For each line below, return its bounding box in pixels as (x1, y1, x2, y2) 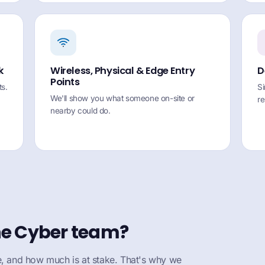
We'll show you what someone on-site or (50, 93, 195, 103)
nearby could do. (50, 106, 111, 115)
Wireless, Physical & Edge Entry (50, 64, 195, 77)
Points (50, 75, 80, 89)
